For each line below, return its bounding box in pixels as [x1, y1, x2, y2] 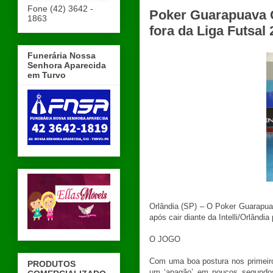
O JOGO [149, 235, 180, 244]
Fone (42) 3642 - [27, 3, 93, 13]
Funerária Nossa [27, 51, 96, 61]
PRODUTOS [27, 258, 76, 269]
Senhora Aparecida [27, 60, 106, 71]
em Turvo [27, 70, 66, 80]
